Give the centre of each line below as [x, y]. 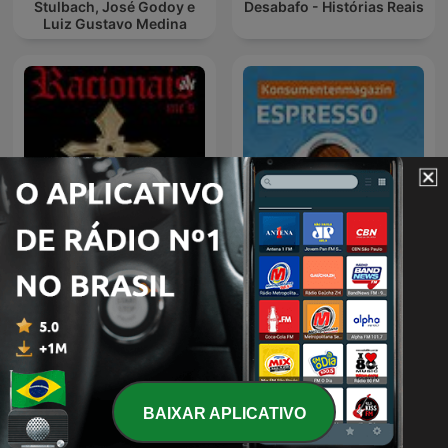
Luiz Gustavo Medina [114, 24]
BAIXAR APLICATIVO [224, 414]
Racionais [114, 279]
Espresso [333, 279]
